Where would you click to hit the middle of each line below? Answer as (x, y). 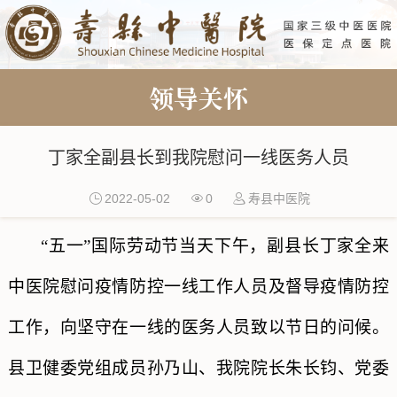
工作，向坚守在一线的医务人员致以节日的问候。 (198, 327)
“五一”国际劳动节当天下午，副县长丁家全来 (215, 245)
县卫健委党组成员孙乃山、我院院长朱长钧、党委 (198, 368)
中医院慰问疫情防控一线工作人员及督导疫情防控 (198, 286)
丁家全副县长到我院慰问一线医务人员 (198, 157)
